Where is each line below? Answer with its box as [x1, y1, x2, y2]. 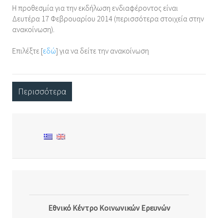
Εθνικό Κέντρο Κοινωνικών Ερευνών [48, 203, 170, 213]
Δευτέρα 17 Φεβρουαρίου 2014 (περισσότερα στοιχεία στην [12, 14, 204, 23]
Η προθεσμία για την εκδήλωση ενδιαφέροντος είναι [12, 3, 178, 13]
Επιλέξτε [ [12, 46, 43, 55]
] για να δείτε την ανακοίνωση [56, 46, 149, 55]
